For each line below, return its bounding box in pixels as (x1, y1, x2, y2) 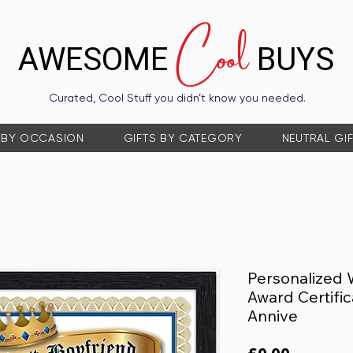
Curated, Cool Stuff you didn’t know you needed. (48, 91, 306, 104)
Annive (247, 306, 298, 325)
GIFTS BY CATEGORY (123, 132, 243, 144)
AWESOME (18, 37, 176, 84)
